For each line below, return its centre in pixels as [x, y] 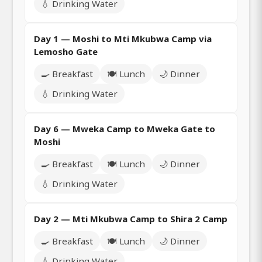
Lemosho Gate [66, 51]
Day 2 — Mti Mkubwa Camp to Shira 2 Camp [131, 218]
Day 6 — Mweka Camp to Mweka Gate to [125, 128]
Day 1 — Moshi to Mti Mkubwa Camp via [123, 38]
